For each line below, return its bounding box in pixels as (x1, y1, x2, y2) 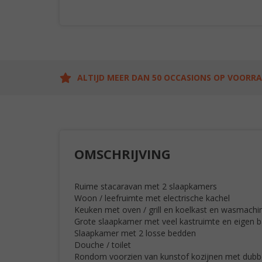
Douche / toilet (74, 239, 131, 250)
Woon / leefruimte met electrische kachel (74, 192, 230, 204)
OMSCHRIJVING (74, 145, 171, 163)
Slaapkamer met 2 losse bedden (74, 227, 196, 239)
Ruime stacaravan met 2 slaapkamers (74, 181, 217, 192)
